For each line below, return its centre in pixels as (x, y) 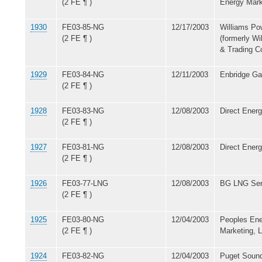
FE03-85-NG (83, 27)
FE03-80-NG (83, 219)
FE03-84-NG (83, 74)
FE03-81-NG (83, 147)
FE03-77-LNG (85, 183)
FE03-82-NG (83, 256)
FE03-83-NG (83, 111)
